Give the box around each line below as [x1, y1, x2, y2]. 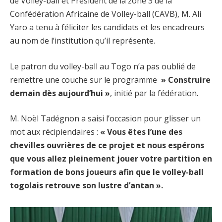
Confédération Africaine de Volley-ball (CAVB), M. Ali [10, 8, 201, 20]
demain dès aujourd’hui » [10, 87, 110, 99]
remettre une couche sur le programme [10, 74, 159, 85]
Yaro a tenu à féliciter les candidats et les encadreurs [10, 22, 205, 33]
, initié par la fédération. [110, 87, 198, 99]
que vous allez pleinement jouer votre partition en [10, 153, 212, 165]
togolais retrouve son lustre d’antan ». [10, 180, 163, 191]
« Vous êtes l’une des [100, 126, 182, 138]
